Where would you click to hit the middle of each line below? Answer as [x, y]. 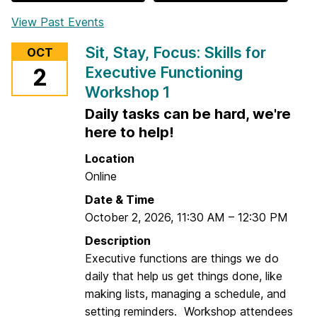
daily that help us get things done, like [184, 276]
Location [110, 158]
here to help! [129, 132]
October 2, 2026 [128, 217]
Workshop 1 [127, 92]
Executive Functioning [164, 72]
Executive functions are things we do [182, 258]
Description [118, 240]
